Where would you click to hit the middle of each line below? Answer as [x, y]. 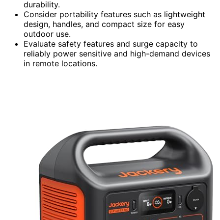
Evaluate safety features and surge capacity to [111, 43]
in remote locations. [60, 63]
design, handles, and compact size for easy [104, 24]
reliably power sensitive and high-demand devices [117, 53]
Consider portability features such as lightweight [114, 14]
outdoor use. [47, 34]
